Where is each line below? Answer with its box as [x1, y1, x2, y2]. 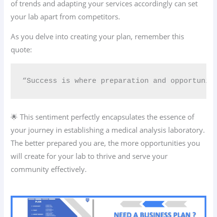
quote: [11, 45, 32, 55]
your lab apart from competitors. [11, 11, 121, 21]
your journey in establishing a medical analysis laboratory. [11, 124, 205, 135]
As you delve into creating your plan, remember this [11, 31, 185, 42]
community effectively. [11, 164, 87, 174]
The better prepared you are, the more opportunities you [11, 138, 201, 148]
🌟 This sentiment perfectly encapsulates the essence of [11, 111, 195, 122]
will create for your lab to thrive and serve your [11, 151, 168, 161]
